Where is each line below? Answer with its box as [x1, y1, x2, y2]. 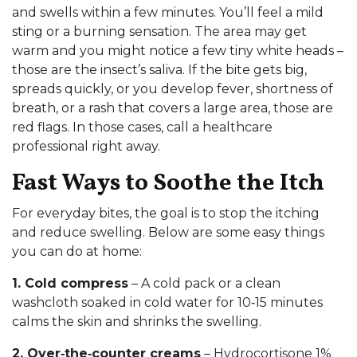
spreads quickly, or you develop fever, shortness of [12, 81, 333, 96]
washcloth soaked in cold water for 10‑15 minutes [12, 295, 323, 310]
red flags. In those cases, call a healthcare [12, 120, 273, 135]
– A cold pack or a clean [128, 276, 280, 291]
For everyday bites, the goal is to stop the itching [12, 206, 320, 221]
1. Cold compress [12, 276, 128, 291]
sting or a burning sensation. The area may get [12, 24, 307, 39]
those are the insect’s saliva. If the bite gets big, [12, 62, 307, 77]
